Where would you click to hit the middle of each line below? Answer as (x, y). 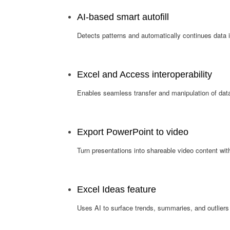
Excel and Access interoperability (144, 74)
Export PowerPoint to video (132, 132)
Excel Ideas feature (116, 189)
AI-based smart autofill (123, 17)
